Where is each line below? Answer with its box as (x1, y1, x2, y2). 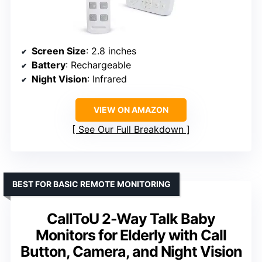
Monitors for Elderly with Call (36, 226, 226, 244)
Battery (32, 58, 65, 71)
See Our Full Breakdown (78, 123, 184, 135)
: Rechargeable (65, 58, 131, 71)
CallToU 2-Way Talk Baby (47, 209, 215, 227)
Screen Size (32, 44, 86, 57)
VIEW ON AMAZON (94, 104, 168, 115)
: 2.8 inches (86, 44, 136, 57)
